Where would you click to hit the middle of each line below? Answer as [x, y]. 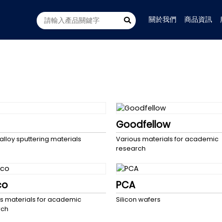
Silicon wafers [138, 200]
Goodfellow [143, 124]
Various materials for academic [167, 139]
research [131, 148]
